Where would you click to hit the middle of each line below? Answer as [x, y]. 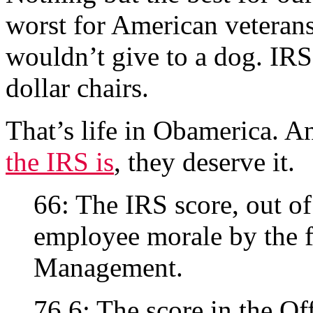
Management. [108, 267]
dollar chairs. [77, 88]
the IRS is [60, 162]
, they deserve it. [204, 162]
